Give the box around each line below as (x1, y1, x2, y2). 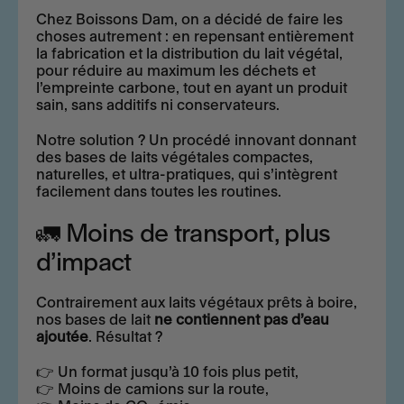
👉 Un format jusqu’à (36, 363, 183, 381)
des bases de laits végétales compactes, (36, 149, 313, 167)
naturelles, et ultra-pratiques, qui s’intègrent (36, 166, 337, 184)
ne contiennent (154, 311, 263, 329)
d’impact (36, 247, 132, 277)
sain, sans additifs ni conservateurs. (36, 96, 280, 115)
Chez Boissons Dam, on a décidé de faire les (36, 11, 343, 29)
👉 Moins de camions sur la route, (36, 381, 269, 399)
